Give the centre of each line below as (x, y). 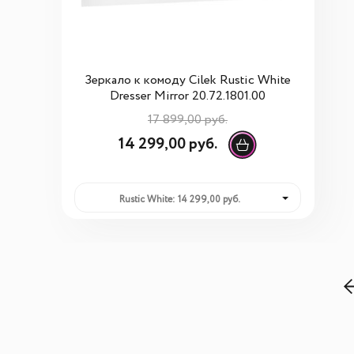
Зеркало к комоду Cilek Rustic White (188, 80)
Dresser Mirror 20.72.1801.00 (188, 96)
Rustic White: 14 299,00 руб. (179, 200)
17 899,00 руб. (188, 120)
